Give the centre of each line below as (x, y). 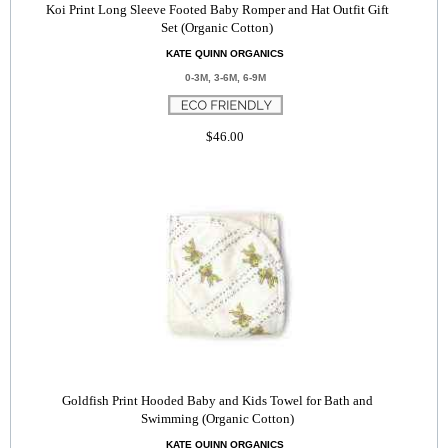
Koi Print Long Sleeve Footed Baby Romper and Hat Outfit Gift (217, 9)
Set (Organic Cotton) (217, 27)
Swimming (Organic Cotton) (217, 418)
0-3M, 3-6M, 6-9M (225, 77)
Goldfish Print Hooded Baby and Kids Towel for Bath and (217, 400)
